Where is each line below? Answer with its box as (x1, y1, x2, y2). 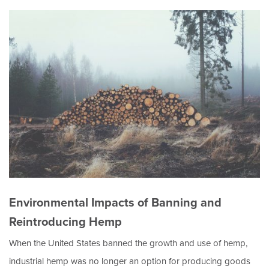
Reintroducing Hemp (9, 212, 122, 231)
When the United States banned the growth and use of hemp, (9, 236, 247, 250)
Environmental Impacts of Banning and (9, 193, 222, 211)
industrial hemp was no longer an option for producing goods (9, 254, 250, 268)
